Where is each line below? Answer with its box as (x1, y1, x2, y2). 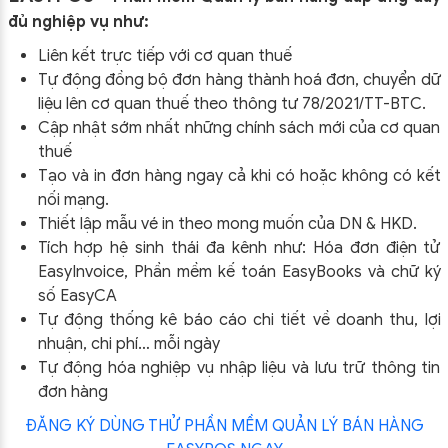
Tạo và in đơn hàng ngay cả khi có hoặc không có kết (37, 165, 441, 186)
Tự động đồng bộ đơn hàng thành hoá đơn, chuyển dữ (37, 69, 441, 90)
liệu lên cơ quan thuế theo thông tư (37, 93, 302, 114)
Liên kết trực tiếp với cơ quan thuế (37, 45, 292, 66)
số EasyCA (37, 285, 117, 306)
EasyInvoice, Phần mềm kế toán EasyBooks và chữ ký (37, 261, 441, 282)
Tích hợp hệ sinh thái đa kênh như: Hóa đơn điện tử (37, 237, 441, 258)
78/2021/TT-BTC (301, 93, 422, 114)
